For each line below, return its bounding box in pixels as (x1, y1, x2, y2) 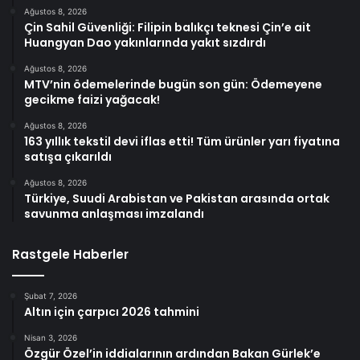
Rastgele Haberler (12, 246, 129, 264)
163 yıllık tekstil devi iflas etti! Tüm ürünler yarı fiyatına (24, 133, 340, 150)
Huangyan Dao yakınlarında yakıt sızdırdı (24, 35, 266, 51)
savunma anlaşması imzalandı (24, 206, 204, 223)
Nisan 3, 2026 (24, 333, 77, 343)
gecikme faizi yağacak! (24, 92, 160, 108)
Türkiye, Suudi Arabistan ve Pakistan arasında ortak (24, 190, 329, 207)
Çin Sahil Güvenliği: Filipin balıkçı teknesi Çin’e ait (24, 19, 311, 36)
